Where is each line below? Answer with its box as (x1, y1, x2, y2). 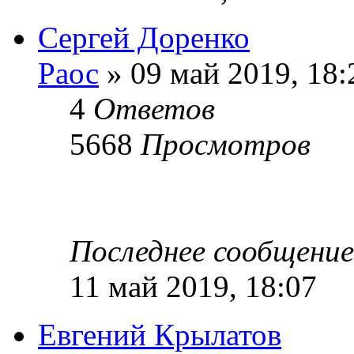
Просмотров (141, 126, 311, 161)
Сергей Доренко (38, 20, 250, 55)
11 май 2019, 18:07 (70, 269, 317, 303)
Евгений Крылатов (38, 317, 281, 352)
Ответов (93, 91, 215, 126)
